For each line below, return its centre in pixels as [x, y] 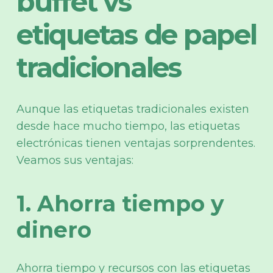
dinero [54, 229]
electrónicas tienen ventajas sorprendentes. [136, 143]
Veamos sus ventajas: [75, 160]
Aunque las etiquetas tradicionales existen [133, 109]
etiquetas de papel [136, 34]
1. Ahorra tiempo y [120, 203]
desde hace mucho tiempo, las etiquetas [128, 126]
